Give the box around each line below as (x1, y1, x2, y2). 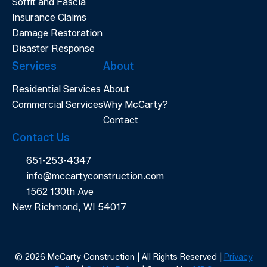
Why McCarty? (103, 99, 168, 110)
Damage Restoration (12, 27, 103, 39)
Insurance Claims (12, 12, 86, 23)
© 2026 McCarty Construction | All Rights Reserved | (14, 252, 224, 262)
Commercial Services (12, 99, 103, 110)
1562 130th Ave (24, 186, 94, 197)
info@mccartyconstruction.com (24, 170, 164, 182)
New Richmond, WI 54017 (12, 201, 126, 213)
